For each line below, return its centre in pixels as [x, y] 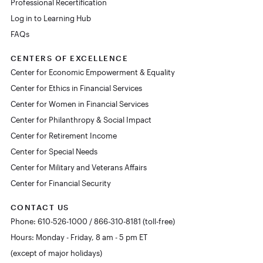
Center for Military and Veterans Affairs [78, 167]
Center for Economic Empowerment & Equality [92, 72]
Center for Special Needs [54, 151]
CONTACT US [40, 207]
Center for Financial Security [60, 183]
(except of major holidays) [56, 253]
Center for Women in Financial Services [79, 104]
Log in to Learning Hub [50, 18]
